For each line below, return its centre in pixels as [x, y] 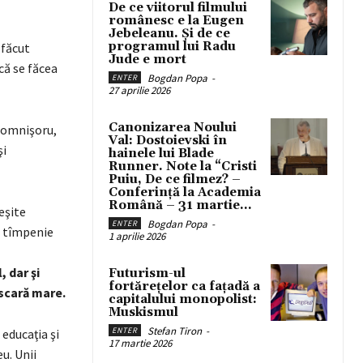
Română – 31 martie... [180, 205]
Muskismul [145, 312]
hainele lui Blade [161, 154]
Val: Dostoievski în [168, 141]
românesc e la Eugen [176, 21]
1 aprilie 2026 [137, 236]
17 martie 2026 [140, 343]
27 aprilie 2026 [139, 90]
